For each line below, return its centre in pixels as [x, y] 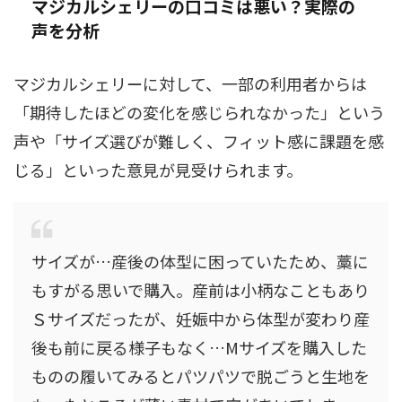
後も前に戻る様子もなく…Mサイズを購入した [199, 347]
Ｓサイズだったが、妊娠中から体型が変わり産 [201, 318]
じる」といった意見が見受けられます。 [158, 169]
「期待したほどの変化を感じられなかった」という [199, 112]
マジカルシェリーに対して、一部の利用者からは [190, 83]
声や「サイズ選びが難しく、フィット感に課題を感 [199, 140]
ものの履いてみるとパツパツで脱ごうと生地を [201, 376]
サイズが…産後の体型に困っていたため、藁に [200, 261]
